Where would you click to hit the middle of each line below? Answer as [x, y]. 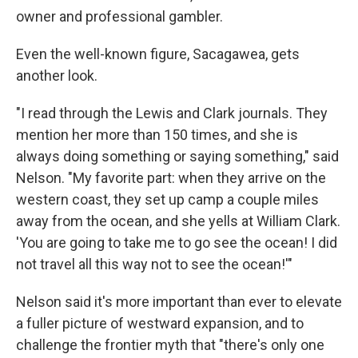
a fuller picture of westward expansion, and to [160, 324]
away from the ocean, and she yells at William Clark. [178, 221]
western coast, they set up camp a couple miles [167, 200]
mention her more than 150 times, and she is [157, 135]
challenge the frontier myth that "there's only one [170, 345]
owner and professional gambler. [119, 17]
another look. [57, 76]
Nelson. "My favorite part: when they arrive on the [171, 178]
